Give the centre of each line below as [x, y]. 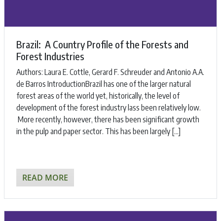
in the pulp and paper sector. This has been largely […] [98, 131]
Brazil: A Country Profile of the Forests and [102, 44]
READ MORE [45, 177]
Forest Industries [50, 56]
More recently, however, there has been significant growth [108, 119]
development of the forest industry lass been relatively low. [109, 107]
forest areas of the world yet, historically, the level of [98, 95]
